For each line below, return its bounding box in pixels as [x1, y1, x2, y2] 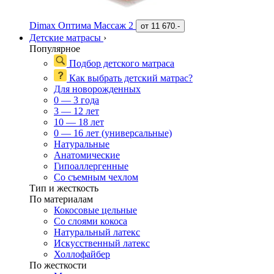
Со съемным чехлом [54, 172, 138, 183]
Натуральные [54, 139, 109, 150]
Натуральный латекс [54, 227, 140, 238]
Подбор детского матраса [67, 58, 174, 69]
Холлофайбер [54, 249, 110, 260]
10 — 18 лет [54, 117, 104, 128]
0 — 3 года [54, 95, 99, 106]
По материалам [29, 194, 93, 205]
